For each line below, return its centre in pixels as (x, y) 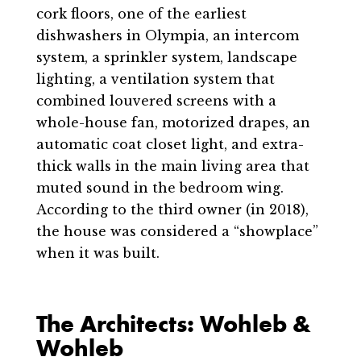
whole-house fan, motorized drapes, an (173, 123)
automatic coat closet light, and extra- (170, 145)
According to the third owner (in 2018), (172, 210)
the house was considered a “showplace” (177, 232)
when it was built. (98, 253)
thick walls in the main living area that (172, 166)
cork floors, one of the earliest (141, 14)
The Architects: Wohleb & (173, 324)
